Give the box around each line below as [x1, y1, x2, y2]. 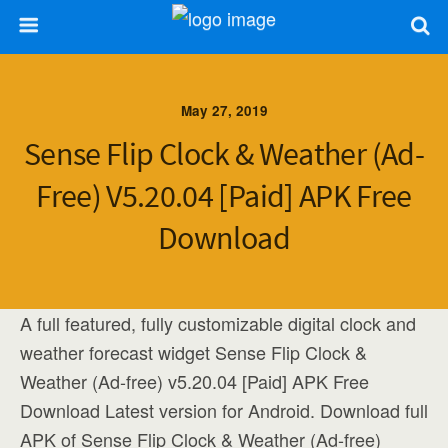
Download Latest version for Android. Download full [20, 397, 428, 423]
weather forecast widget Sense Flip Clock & [20, 339, 367, 365]
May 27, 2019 [180, 101, 268, 120]
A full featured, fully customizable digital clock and [20, 310, 416, 336]
